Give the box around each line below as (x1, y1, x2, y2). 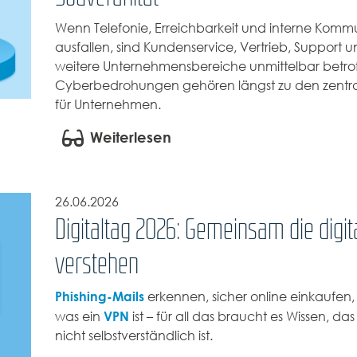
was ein (54, 308, 104, 326)
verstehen (54, 249, 139, 277)
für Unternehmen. (54, 96, 161, 114)
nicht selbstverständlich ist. (54, 327, 213, 345)
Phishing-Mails (54, 287, 144, 306)
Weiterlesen (89, 127, 171, 147)
